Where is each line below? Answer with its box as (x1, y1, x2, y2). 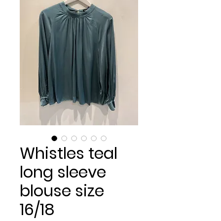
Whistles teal (20, 142, 117, 164)
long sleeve (20, 161, 106, 183)
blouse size (20, 180, 104, 202)
